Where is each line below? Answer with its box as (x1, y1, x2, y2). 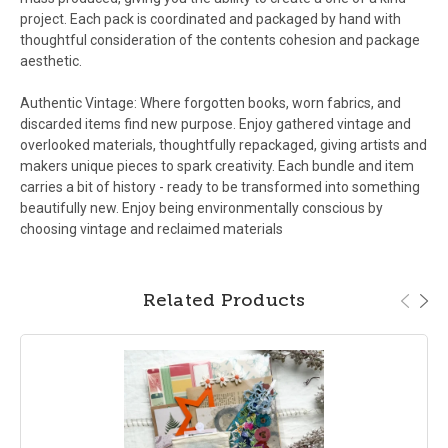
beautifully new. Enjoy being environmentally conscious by (20, 200, 383, 217)
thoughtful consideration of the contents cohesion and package (20, 32, 420, 49)
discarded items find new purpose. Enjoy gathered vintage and (20, 116, 411, 133)
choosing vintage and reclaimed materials (20, 221, 283, 238)
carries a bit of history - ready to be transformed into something (20, 179, 420, 196)
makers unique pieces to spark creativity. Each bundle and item (20, 158, 414, 175)
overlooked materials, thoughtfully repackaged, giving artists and (20, 137, 427, 154)
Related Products (142, 289, 306, 312)
